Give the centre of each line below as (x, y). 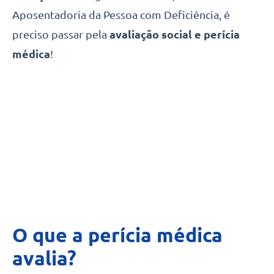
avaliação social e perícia (175, 35)
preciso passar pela (61, 35)
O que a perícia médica (117, 235)
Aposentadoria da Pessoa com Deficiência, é (121, 15)
